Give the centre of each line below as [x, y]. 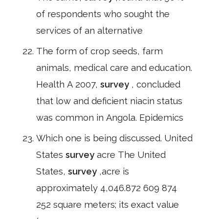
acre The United [131, 155]
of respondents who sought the [103, 14]
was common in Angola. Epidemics [110, 118]
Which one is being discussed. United [114, 138]
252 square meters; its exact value [108, 205]
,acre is [114, 171]
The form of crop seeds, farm [99, 51]
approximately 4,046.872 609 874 [107, 188]
